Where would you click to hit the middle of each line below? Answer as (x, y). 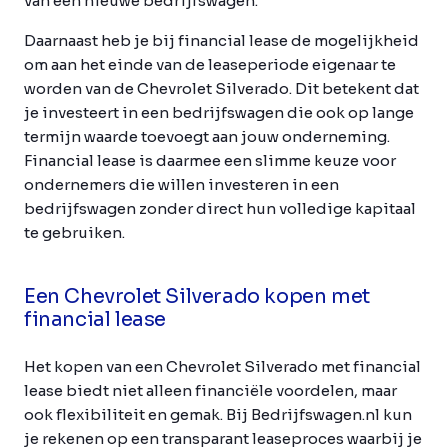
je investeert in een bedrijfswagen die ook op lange (219, 112)
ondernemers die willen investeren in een (181, 184)
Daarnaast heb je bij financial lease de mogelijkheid (221, 40)
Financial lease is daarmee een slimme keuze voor (210, 160)
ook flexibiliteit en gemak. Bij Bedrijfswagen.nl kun (218, 414)
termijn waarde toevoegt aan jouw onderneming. (207, 136)
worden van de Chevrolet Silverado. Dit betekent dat (221, 88)
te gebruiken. (74, 232)
